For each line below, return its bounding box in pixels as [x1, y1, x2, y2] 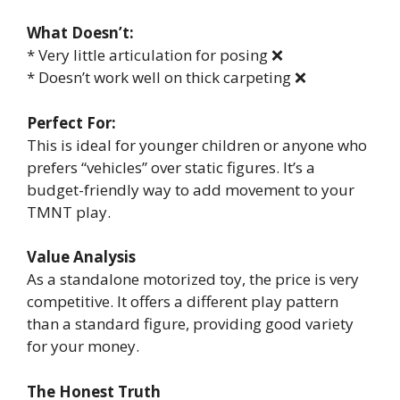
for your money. [27, 336, 139, 357]
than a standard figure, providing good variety [27, 313, 354, 335]
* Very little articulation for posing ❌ [27, 45, 283, 66]
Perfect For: [27, 112, 116, 133]
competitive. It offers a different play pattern [27, 291, 338, 312]
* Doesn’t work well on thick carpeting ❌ [27, 67, 306, 88]
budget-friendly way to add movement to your [27, 179, 354, 200]
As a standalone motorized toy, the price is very [27, 269, 359, 290]
